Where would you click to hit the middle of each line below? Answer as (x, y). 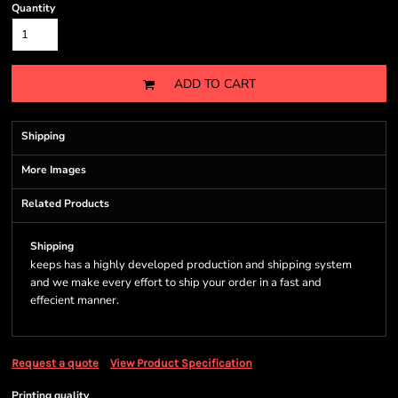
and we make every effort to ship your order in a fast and (176, 283)
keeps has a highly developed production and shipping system (191, 265)
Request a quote (55, 363)
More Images (54, 170)
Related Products (65, 203)
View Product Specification (181, 363)
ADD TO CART (215, 84)
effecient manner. (75, 300)
